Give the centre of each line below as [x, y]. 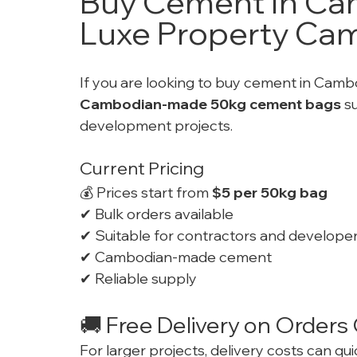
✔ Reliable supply [138, 279]
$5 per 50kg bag [270, 193]
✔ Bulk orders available [157, 214]
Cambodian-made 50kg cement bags [210, 104]
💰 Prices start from [146, 193]
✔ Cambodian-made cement [176, 257]
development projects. [156, 126]
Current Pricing [142, 169]
